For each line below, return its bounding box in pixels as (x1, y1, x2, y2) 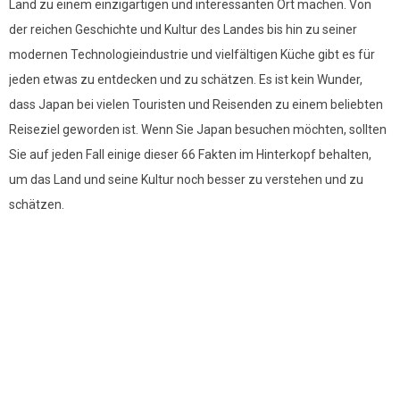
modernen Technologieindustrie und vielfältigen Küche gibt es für (9, 47, 375, 62)
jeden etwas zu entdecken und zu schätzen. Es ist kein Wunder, (9, 72, 362, 87)
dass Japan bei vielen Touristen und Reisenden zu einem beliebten (9, 97, 383, 112)
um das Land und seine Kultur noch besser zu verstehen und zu (9, 172, 363, 187)
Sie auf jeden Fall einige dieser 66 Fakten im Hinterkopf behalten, (9, 147, 371, 162)
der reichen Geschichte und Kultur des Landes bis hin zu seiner (9, 22, 357, 37)
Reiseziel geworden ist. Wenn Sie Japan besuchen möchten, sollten (9, 122, 387, 137)
